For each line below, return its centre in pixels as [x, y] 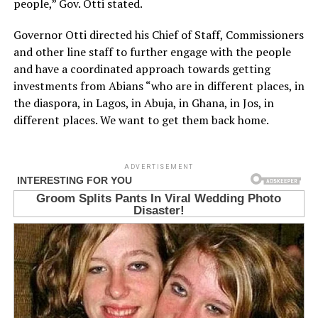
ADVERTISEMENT [159, 166]
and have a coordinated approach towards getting [142, 68]
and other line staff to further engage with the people [152, 51]
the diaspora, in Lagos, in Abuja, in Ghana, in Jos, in [143, 103]
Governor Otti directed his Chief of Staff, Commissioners [158, 34]
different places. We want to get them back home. [141, 120]
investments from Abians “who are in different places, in [159, 86]
